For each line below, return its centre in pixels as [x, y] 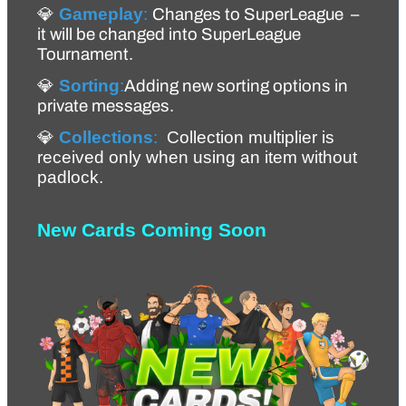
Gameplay [101, 14]
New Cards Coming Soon [152, 231]
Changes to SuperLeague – [256, 14]
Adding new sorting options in [236, 86]
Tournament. [85, 54]
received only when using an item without [197, 158]
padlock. [72, 178]
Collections [106, 138]
